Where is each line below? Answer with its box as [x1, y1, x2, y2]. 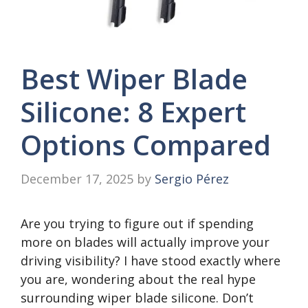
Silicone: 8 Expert [21, 93, 246, 131]
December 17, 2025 [21, 170, 133, 187]
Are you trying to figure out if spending [21, 215, 254, 232]
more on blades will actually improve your [21, 234, 269, 250]
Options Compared [21, 126, 271, 164]
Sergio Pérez [155, 170, 229, 187]
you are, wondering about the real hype [21, 271, 256, 287]
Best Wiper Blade [21, 60, 247, 98]
